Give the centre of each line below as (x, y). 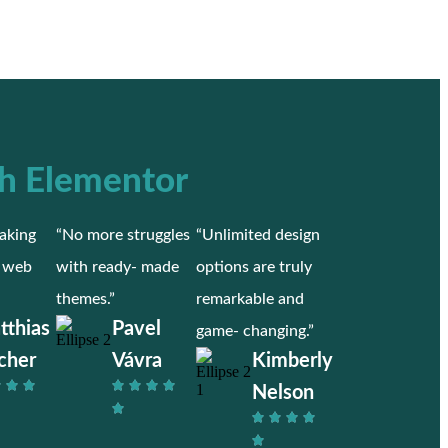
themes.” (85, 298)
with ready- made (117, 266)
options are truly (254, 266)
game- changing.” (255, 330)
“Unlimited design (258, 234)
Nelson (283, 392)
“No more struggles (123, 234)
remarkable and (250, 298)
